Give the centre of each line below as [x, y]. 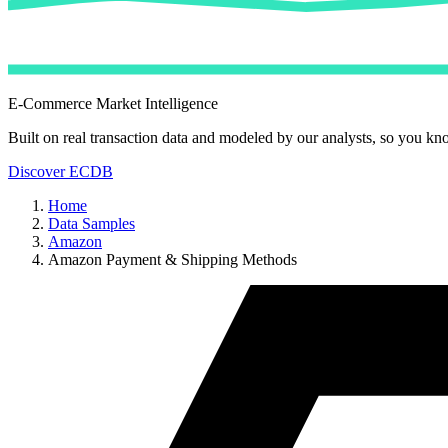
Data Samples [91, 223]
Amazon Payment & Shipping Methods [172, 259]
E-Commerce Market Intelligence [113, 103]
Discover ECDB [60, 171]
